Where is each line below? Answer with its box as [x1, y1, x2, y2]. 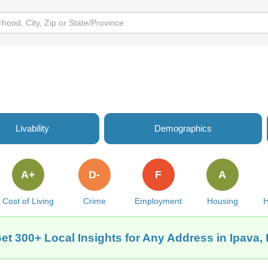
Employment [135, 196, 182, 206]
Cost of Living [2, 196, 54, 206]
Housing [206, 196, 238, 206]
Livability [16, 123, 49, 133]
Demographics [154, 123, 212, 133]
